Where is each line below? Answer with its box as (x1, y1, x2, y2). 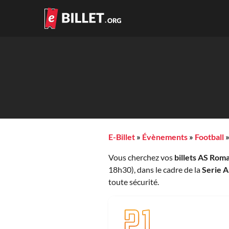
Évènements (142, 132, 188, 142)
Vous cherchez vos (108, 152, 174, 163)
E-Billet (108, 132, 135, 142)
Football (195, 132, 224, 142)
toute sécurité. (108, 177, 159, 187)
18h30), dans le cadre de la (108, 165, 202, 175)
